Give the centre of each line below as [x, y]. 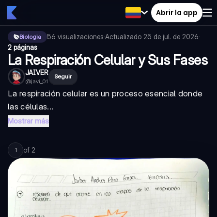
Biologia [30, 37]
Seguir [63, 76]
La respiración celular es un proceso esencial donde [105, 93]
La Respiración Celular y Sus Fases [108, 60]
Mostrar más [28, 121]
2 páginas [23, 47]
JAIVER [37, 72]
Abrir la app [177, 12]
